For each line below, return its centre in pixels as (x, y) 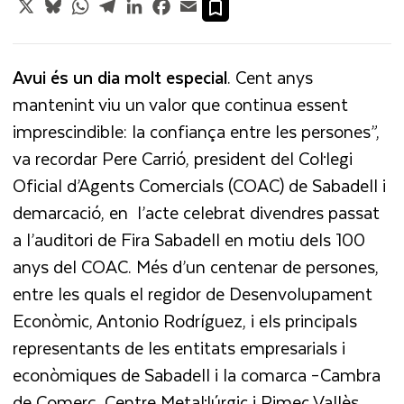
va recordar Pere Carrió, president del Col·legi (183, 158)
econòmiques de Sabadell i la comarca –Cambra (197, 374)
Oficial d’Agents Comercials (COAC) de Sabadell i (200, 185)
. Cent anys (271, 77)
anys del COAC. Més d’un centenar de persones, (196, 266)
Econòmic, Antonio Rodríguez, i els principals (185, 320)
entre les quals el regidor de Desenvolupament (193, 293)
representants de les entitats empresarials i (179, 347)
